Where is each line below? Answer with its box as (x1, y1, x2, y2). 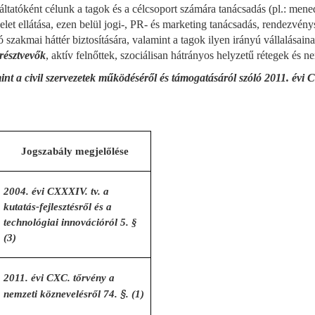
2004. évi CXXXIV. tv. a (4, 186, 110, 197)
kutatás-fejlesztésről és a (4, 201, 112, 212)
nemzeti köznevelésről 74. (4, 288, 121, 300)
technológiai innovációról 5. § (4, 217, 138, 228)
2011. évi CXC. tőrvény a (4, 272, 115, 283)
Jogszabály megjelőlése (20, 146, 129, 157)
